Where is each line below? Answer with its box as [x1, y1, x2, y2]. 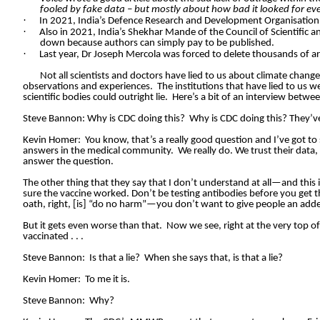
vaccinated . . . [23, 231, 84, 243]
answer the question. [23, 156, 114, 168]
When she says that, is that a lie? [144, 253, 283, 264]
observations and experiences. [23, 81, 153, 93]
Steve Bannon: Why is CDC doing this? [23, 114, 185, 125]
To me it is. [85, 274, 130, 286]
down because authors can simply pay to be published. [40, 38, 274, 49]
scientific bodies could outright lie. [23, 92, 168, 104]
